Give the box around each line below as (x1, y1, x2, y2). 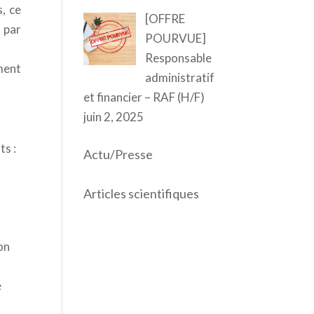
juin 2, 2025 (83, 109, 144, 124)
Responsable (144, 50, 212, 65)
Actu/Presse (83, 146, 153, 162)
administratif (144, 70, 214, 85)
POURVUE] (144, 31, 206, 46)
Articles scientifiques (83, 186, 200, 201)
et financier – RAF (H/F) (83, 90, 205, 104)
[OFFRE (144, 11, 185, 26)
